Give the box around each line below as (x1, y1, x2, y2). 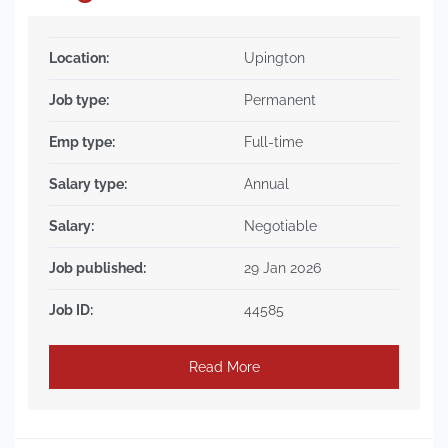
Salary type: (49, 176, 127, 192)
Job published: (49, 260, 146, 276)
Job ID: (49, 302, 93, 318)
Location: (49, 50, 109, 66)
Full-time (244, 134, 303, 150)
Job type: (49, 92, 109, 108)
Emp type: (49, 134, 115, 150)
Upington (244, 50, 305, 66)
